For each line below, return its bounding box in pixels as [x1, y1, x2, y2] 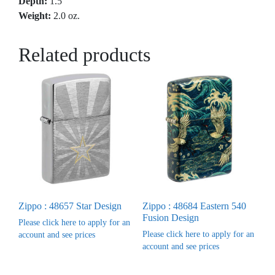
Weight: [18, 10, 51, 21]
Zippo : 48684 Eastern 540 [142, 201, 246, 212]
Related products [18, 43, 150, 66]
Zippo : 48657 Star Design [18, 201, 122, 212]
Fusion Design [142, 212, 199, 223]
